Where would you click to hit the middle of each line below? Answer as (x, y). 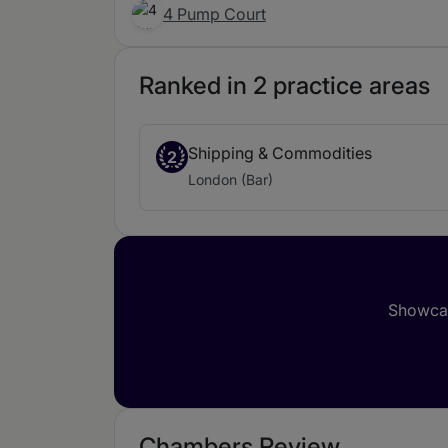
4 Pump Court (214, 14)
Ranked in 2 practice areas (284, 86)
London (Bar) (230, 180)
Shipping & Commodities (280, 153)
